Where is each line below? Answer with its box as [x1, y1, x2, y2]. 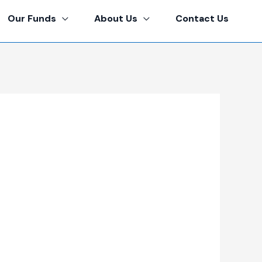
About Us [94, 12, 137, 25]
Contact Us [175, 12, 229, 25]
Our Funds [8, 12, 56, 25]
